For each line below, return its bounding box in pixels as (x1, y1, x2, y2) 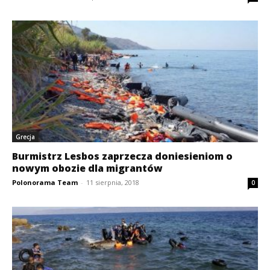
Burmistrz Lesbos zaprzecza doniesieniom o (12, 149, 233, 163)
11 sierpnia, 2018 (86, 177, 139, 187)
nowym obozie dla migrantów (12, 161, 163, 175)
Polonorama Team (12, 177, 78, 187)
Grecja (16, 132, 35, 141)
